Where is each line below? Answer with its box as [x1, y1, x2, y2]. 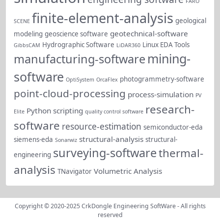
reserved [97, 210, 123, 219]
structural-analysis [79, 134, 143, 144]
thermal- [159, 145, 203, 161]
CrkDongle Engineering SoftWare [81, 201, 176, 210]
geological [175, 16, 206, 25]
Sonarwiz [55, 136, 77, 143]
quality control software [85, 108, 143, 115]
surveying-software [53, 144, 157, 161]
